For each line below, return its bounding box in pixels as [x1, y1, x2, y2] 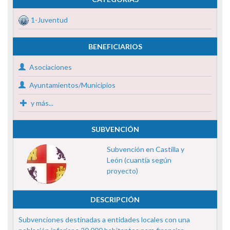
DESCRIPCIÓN [90, 195, 140, 204]
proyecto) [106, 166, 138, 175]
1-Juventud [31, 15, 68, 24]
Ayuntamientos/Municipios [28, 80, 116, 89]
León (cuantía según [106, 155, 171, 164]
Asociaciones [28, 62, 72, 71]
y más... [29, 98, 53, 107]
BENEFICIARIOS [88, 42, 142, 51]
